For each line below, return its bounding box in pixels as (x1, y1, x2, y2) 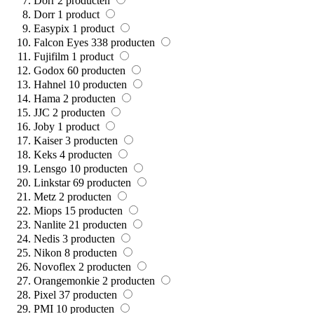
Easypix (34, 22, 69, 35)
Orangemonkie (34, 275, 100, 287)
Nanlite (34, 219, 66, 231)
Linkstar (34, 177, 70, 189)
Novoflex (34, 261, 76, 273)
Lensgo (34, 163, 67, 175)
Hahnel (34, 78, 66, 91)
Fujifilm (34, 50, 69, 63)
